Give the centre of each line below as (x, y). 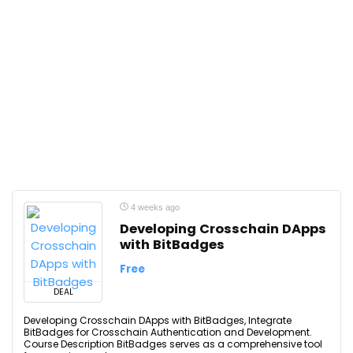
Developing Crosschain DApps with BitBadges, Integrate (158, 320)
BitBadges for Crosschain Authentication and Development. (168, 332)
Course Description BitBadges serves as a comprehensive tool (173, 344)
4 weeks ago (154, 207)
